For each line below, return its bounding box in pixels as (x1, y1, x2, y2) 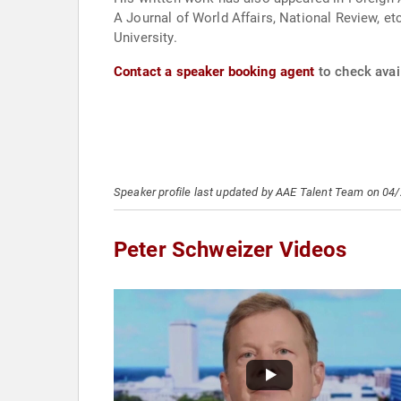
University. (114, 30, 177, 46)
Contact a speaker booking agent (114, 64, 315, 80)
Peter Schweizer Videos (114, 237, 347, 262)
